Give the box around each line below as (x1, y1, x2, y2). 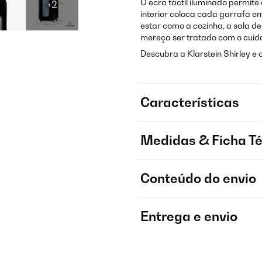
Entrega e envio (140, 209, 237, 224)
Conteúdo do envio (140, 171, 256, 186)
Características (140, 95, 239, 110)
